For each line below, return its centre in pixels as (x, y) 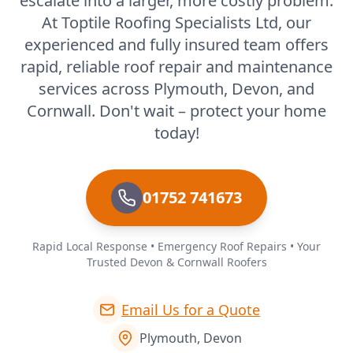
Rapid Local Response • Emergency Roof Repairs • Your (176, 246)
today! (176, 132)
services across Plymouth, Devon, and (176, 88)
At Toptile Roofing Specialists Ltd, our (176, 22)
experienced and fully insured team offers (176, 44)
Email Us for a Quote (191, 309)
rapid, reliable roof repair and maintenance (176, 66)
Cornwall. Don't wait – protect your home (176, 110)
